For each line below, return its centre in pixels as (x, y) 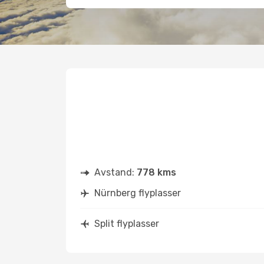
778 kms (156, 172)
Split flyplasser (127, 224)
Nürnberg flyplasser (138, 193)
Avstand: (115, 172)
